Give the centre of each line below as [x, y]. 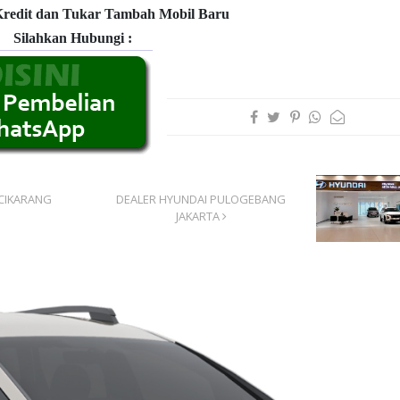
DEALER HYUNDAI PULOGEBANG [201, 200]
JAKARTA [199, 217]
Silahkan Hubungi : [73, 37]
